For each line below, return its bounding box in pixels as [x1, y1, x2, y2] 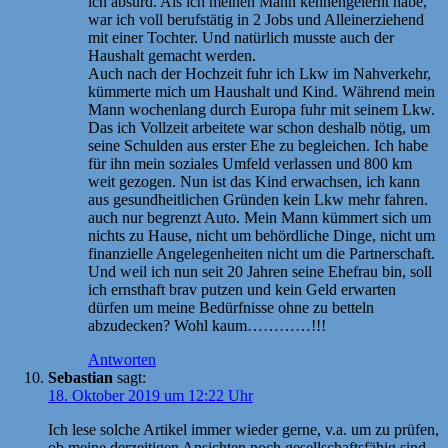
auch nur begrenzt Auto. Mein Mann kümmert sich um [88, 208, 431, 226]
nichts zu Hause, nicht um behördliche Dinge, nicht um [88, 226, 435, 244]
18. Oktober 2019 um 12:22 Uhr [48, 386, 253, 404]
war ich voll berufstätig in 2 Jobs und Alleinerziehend [88, 10, 424, 28]
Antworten [88, 350, 156, 368]
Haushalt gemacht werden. [88, 46, 256, 64]
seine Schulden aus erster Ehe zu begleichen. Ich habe [88, 136, 428, 154]
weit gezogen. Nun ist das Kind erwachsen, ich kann [88, 172, 420, 190]
